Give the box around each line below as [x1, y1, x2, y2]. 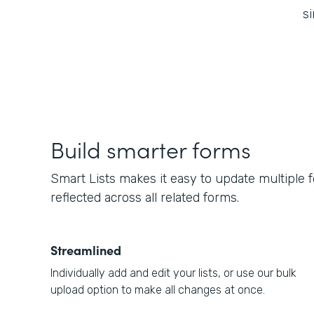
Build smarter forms [50, 133, 251, 165]
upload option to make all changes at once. [50, 283, 265, 296]
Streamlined [50, 241, 121, 259]
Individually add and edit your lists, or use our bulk [50, 266, 296, 280]
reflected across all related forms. [50, 190, 239, 205]
